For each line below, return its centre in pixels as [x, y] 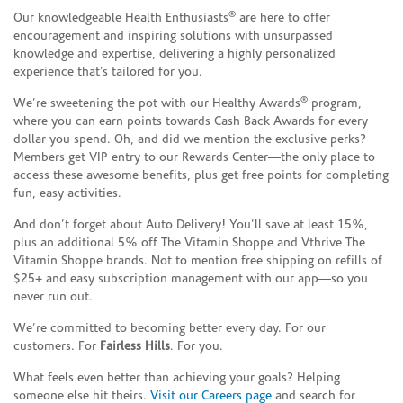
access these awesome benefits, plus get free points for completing [201, 175]
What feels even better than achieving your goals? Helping [177, 378]
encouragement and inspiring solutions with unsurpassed [173, 36]
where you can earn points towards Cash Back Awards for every [191, 121]
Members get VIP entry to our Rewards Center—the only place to [194, 157]
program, [335, 103]
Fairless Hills [135, 346]
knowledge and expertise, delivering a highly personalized [175, 54]
